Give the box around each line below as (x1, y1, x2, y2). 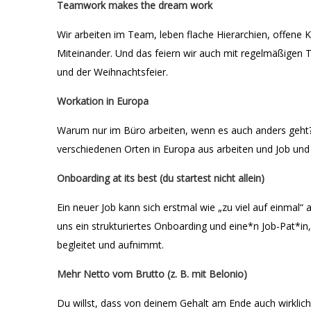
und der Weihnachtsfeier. (57, 65, 168, 78)
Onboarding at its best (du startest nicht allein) (57, 171, 264, 185)
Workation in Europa (57, 94, 149, 108)
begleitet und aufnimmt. (57, 238, 164, 251)
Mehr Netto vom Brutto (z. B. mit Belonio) (57, 267, 247, 280)
